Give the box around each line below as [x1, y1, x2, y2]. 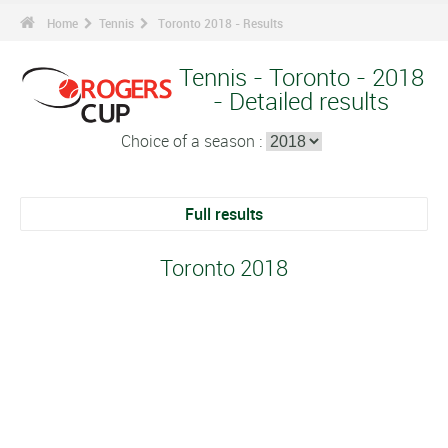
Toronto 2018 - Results [158, 15, 283, 31]
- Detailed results [213, 85, 389, 117]
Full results [185, 203, 263, 225]
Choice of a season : [120, 130, 266, 152]
